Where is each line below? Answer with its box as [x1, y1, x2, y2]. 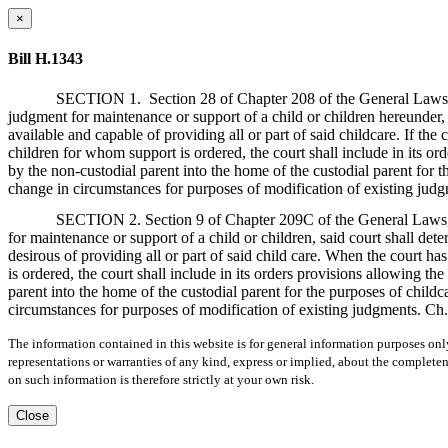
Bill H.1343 [8, 50, 83, 68]
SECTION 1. [56, 89, 141, 107]
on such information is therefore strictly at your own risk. [8, 371, 314, 387]
